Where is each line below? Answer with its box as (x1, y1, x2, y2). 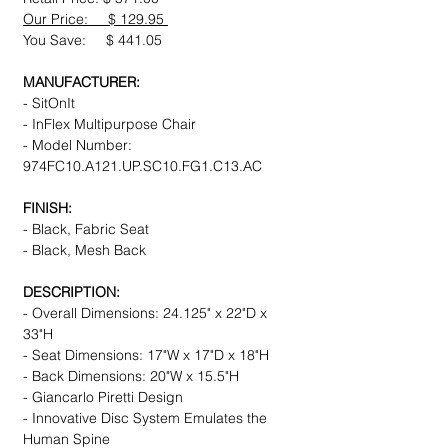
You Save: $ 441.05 (23, 31, 162, 50)
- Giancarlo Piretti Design (23, 388, 183, 407)
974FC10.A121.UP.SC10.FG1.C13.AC (23, 157, 262, 176)
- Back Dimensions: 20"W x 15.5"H (23, 367, 239, 386)
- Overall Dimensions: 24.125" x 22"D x (23, 304, 267, 323)
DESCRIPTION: (23, 283, 120, 302)
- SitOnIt (23, 94, 75, 113)
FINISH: (23, 199, 72, 218)
